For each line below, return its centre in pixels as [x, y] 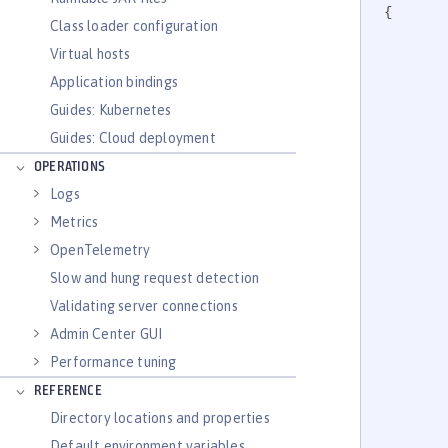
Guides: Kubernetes [111, 110]
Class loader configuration [134, 26]
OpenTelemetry [100, 250]
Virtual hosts [90, 54]
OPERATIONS [69, 167]
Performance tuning [113, 362]
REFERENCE [68, 391]
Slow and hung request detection [155, 278]
